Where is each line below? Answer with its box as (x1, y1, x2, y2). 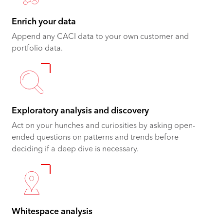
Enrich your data (12, 18, 76, 26)
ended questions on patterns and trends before (12, 133, 179, 142)
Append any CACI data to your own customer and (12, 33, 189, 41)
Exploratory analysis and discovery (12, 107, 149, 115)
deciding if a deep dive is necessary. (12, 145, 141, 153)
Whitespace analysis (12, 207, 92, 216)
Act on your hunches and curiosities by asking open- (12, 122, 195, 130)
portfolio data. (12, 44, 65, 53)
